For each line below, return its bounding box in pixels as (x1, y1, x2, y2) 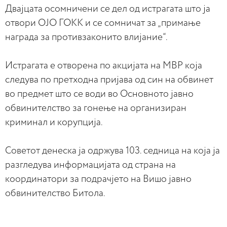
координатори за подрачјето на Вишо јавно (5, 174, 192, 184)
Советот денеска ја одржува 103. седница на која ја (5, 146, 220, 156)
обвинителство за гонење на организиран (5, 103, 186, 113)
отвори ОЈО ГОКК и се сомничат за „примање (5, 18, 201, 28)
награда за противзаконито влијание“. (5, 32, 168, 42)
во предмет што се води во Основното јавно (5, 89, 194, 99)
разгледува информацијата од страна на (5, 160, 176, 170)
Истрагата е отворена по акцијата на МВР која (5, 61, 202, 70)
